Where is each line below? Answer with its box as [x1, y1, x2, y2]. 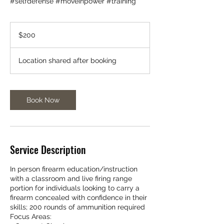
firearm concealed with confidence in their [10, 193, 147, 201]
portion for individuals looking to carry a [10, 183, 139, 192]
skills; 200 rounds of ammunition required [10, 202, 145, 211]
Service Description [10, 141, 85, 157]
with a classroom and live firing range [10, 174, 132, 182]
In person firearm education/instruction [10, 164, 137, 173]
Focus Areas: [10, 212, 51, 220]
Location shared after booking [18, 56, 116, 64]
